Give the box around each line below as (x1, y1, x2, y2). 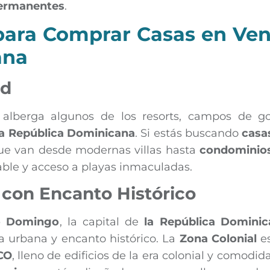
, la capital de (59, 215, 145, 229)
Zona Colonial (179, 232, 257, 246)
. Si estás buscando (135, 127, 242, 140)
